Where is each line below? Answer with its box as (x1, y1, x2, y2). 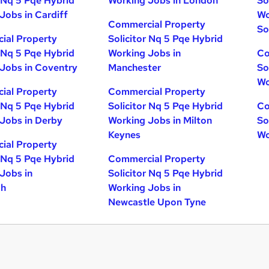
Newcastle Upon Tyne (108, 196, 207, 208)
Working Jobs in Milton (108, 114, 213, 127)
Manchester (108, 61, 162, 74)
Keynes (108, 128, 141, 141)
